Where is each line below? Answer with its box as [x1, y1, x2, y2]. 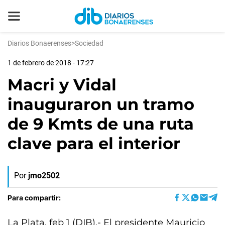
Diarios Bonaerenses [8, 39, 71, 47]
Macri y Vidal [8, 75, 117, 94]
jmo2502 [28, 171, 60, 180]
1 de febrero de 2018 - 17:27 [8, 59, 94, 67]
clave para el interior [8, 134, 180, 153]
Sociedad [75, 39, 103, 47]
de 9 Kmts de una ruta [8, 114, 194, 134]
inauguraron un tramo [8, 94, 194, 114]
